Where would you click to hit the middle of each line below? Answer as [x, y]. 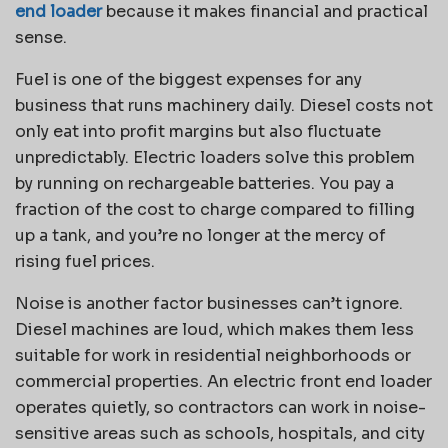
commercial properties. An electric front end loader [223, 381]
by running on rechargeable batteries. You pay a [204, 183]
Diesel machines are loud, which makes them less [214, 329]
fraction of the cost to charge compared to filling [215, 209]
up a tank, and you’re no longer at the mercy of [200, 235]
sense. [41, 37]
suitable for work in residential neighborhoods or [213, 355]
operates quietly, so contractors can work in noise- [220, 407]
